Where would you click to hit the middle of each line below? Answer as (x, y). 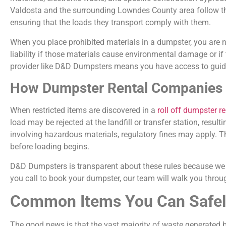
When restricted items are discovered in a (84, 110)
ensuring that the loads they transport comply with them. (110, 23)
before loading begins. (50, 147)
